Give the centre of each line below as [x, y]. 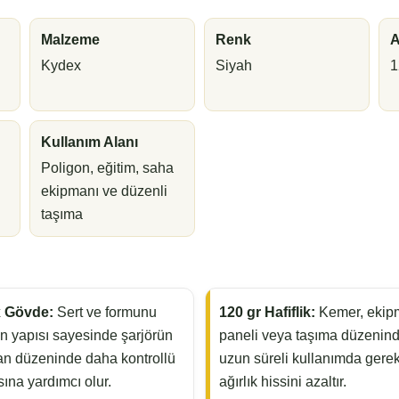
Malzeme [71, 40]
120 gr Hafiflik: [267, 313]
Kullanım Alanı [90, 142]
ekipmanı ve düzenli [105, 191]
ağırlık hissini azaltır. [283, 382]
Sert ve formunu [105, 313]
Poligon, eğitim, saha [108, 168]
